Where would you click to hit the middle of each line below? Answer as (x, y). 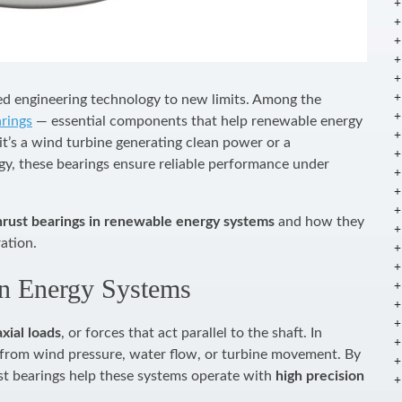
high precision (320, 376)
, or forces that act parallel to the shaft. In (192, 333)
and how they (319, 222)
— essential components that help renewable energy (197, 121)
